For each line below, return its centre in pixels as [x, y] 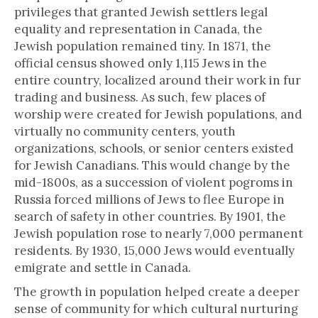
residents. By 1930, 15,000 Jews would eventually [154, 251]
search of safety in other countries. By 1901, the [150, 216]
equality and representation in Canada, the [138, 29]
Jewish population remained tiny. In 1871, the [143, 46]
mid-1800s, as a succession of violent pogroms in [154, 182]
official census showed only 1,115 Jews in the [141, 63]
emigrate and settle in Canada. [103, 268]
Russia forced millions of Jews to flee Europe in [149, 199]
